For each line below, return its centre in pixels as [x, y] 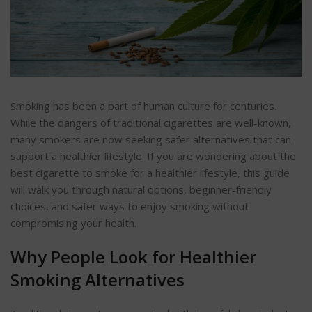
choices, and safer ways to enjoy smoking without [130, 206]
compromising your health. [73, 223]
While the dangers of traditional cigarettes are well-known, [151, 122]
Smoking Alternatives [97, 279]
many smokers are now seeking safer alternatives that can [151, 139]
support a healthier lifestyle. [79, 156]
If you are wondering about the [221, 156]
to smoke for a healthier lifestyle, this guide [185, 172]
